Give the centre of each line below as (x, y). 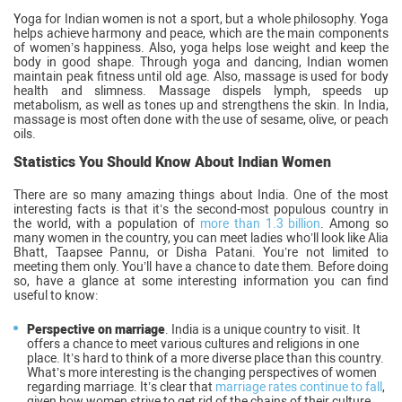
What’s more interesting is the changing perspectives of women (202, 372)
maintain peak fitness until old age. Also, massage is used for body (201, 76)
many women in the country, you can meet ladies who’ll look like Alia (201, 237)
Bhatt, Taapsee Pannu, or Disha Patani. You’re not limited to (201, 252)
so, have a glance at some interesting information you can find (201, 280)
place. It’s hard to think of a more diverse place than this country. (205, 358)
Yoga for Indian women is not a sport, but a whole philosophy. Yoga (201, 18)
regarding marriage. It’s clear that (120, 386)
